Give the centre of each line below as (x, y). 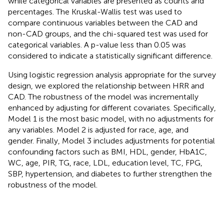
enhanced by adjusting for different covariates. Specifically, (112, 107)
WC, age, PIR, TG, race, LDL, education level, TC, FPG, (105, 162)
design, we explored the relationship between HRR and (106, 85)
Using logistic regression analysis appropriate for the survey (112, 74)
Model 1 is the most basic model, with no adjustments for (111, 118)
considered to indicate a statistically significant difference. (110, 55)
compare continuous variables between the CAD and (103, 22)
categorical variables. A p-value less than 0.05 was (97, 44)
